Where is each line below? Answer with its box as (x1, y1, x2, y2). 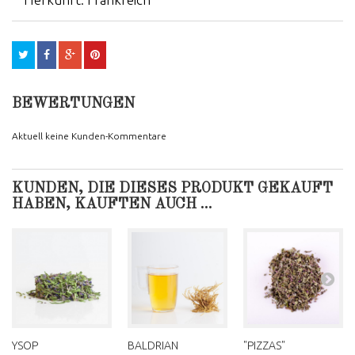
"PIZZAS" (243, 339, 285, 352)
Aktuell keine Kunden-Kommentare (12, 131, 166, 141)
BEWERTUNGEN (12, 97, 135, 111)
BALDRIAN (128, 339, 178, 352)
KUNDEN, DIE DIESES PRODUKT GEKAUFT (12, 181, 333, 196)
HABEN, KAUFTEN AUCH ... (12, 197, 212, 212)
